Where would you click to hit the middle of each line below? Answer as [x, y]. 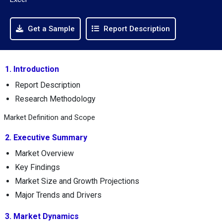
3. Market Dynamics [42, 216]
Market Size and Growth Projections [77, 181]
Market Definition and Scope [50, 117]
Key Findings [37, 167]
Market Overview [44, 153]
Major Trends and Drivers [58, 195]
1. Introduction [32, 69]
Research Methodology [55, 99]
